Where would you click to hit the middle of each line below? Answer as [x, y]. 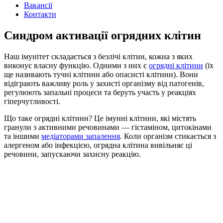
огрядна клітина [121, 145]
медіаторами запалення [81, 136]
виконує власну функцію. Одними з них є [76, 65]
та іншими [23, 136]
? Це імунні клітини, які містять [142, 118]
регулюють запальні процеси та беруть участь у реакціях [100, 92]
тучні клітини [77, 74]
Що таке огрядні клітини [46, 118]
